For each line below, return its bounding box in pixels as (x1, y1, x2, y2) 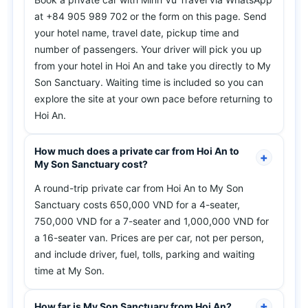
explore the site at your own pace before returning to (34, 93, 272, 104)
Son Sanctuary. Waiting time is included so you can (34, 76, 263, 88)
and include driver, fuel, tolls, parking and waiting (34, 248, 255, 260)
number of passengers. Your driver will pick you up (34, 43, 262, 55)
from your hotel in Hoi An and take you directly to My (34, 60, 271, 71)
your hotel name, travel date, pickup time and (34, 27, 239, 38)
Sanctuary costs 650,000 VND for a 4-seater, (34, 199, 240, 210)
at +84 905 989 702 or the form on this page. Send (34, 10, 267, 22)
